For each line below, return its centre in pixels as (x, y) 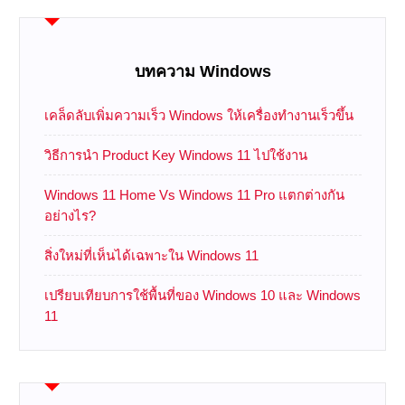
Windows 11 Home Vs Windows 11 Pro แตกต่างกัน (194, 194)
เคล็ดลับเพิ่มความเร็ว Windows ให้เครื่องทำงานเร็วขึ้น (198, 115)
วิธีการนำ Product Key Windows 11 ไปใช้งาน (175, 155)
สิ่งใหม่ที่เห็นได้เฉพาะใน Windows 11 (151, 255)
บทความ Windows (202, 71)
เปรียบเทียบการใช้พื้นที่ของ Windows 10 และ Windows (202, 295)
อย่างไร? (70, 215)
